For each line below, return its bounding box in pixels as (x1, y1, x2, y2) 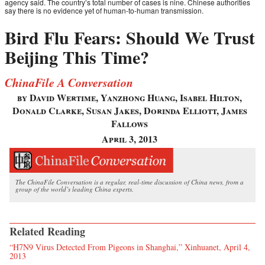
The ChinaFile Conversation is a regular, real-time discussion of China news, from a (15, 177, 244, 186)
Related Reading (9, 223, 85, 239)
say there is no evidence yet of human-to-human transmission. (5, 5, 203, 16)
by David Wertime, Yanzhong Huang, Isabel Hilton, (17, 91, 242, 105)
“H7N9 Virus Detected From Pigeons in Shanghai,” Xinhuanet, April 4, (9, 241, 250, 253)
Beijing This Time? (5, 44, 149, 70)
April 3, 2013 (102, 132, 157, 146)
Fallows (111, 117, 148, 131)
